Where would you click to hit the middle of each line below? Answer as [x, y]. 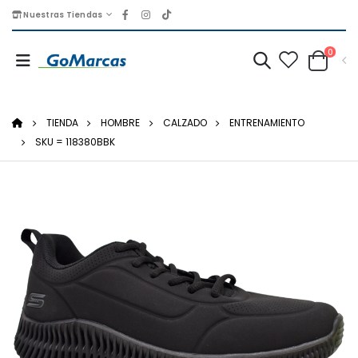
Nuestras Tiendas [62, 14]
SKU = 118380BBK [75, 142]
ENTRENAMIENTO [267, 123]
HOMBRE [121, 123]
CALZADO [185, 123]
